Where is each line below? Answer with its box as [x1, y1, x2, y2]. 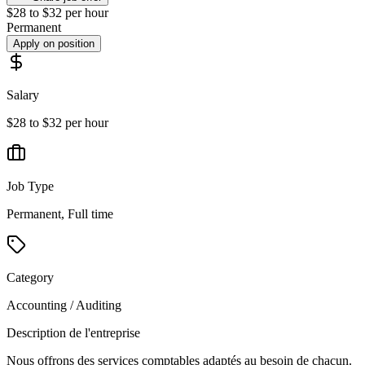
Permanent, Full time [7, 207, 113, 221]
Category [7, 270, 54, 284]
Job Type [7, 179, 54, 193]
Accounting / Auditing [7, 298, 121, 312]
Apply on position [13, 37, 95, 50]
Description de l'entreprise [7, 326, 140, 340]
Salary [7, 88, 39, 102]
